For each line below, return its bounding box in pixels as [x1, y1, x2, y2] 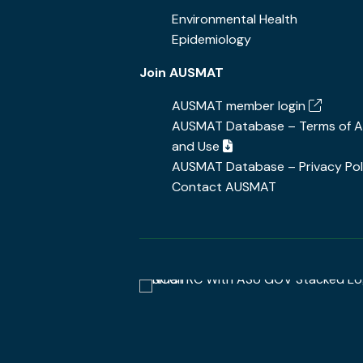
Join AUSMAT [139, 64, 224, 81]
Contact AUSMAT [172, 178, 276, 195]
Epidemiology [172, 31, 251, 48]
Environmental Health [172, 11, 297, 28]
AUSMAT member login [172, 97, 305, 114]
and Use [172, 138, 223, 155]
